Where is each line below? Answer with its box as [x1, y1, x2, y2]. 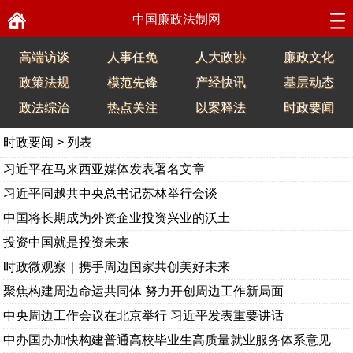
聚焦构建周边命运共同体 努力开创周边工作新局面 [3, 284, 284, 298]
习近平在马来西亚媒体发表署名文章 [3, 162, 206, 176]
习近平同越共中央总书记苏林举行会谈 [3, 187, 218, 200]
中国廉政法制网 [132, 13, 221, 26]
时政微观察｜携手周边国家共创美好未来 [3, 260, 231, 273]
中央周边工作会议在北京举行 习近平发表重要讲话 [3, 309, 284, 322]
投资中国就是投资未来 [3, 236, 130, 249]
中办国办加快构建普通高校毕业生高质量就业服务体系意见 [3, 333, 332, 347]
